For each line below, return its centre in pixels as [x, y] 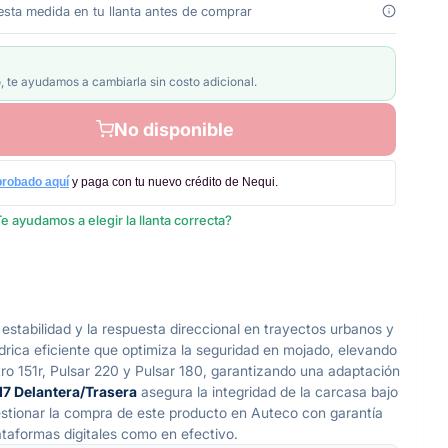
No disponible [174, 129]
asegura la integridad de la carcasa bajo [267, 391]
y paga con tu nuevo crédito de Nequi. [175, 182]
